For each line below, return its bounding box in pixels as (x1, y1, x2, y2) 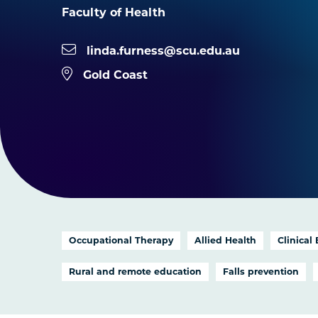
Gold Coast (83, 68, 148, 82)
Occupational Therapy (69, 235, 174, 246)
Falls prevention (223, 266, 300, 277)
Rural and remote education (69, 266, 202, 277)
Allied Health (194, 235, 257, 246)
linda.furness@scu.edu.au (87, 44, 241, 57)
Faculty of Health (62, 6, 166, 19)
